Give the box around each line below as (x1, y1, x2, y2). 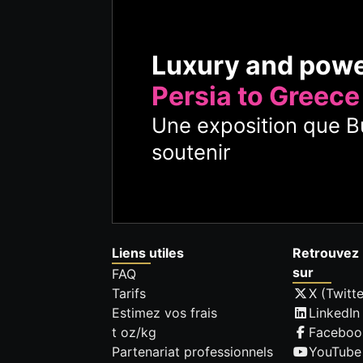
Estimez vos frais (112, 305, 217, 322)
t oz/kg (112, 324, 156, 341)
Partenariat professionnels (112, 344, 273, 361)
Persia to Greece (152, 79, 360, 112)
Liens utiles (112, 245, 184, 262)
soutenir (152, 139, 231, 164)
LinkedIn (309, 305, 361, 322)
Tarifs (112, 285, 146, 302)
